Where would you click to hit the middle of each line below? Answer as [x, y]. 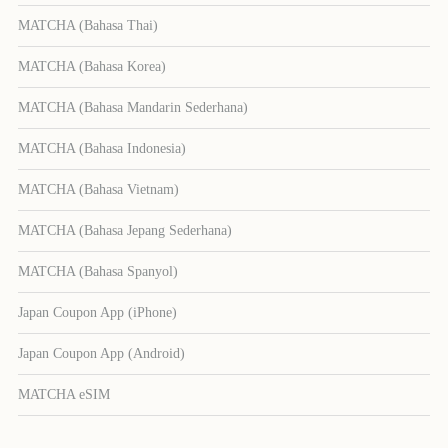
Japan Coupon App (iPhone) [98, 312]
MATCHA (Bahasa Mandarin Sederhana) [133, 107]
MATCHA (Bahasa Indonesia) [102, 148]
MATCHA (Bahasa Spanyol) [98, 271]
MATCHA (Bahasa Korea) [92, 66]
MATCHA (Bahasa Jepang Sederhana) [125, 230]
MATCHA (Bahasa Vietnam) [99, 189]
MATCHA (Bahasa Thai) [88, 25]
